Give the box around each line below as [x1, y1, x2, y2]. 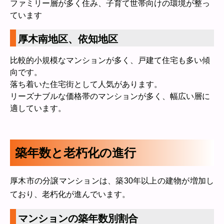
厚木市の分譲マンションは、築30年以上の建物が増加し [10, 176, 214, 185]
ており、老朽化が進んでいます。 [10, 190, 130, 198]
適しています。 [10, 104, 66, 112]
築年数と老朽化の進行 [15, 146, 136, 159]
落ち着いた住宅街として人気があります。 [10, 80, 162, 88]
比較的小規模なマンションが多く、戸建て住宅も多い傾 [10, 56, 210, 64]
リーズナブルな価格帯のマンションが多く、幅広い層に [10, 92, 210, 100]
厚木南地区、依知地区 [18, 33, 118, 44]
